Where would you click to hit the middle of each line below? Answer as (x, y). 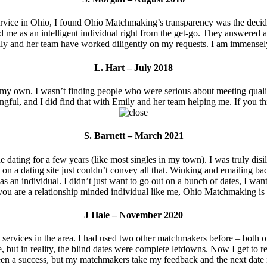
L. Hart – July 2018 (133, 67)
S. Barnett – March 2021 (133, 136)
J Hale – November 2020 (133, 215)
